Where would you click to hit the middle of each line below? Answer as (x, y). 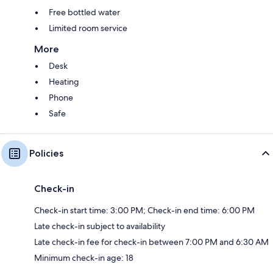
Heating (64, 81)
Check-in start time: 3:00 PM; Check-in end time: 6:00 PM (144, 210)
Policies (46, 153)
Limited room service (88, 28)
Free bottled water (84, 12)
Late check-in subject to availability (100, 226)
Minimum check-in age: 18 (84, 257)
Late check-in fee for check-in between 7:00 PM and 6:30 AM (151, 242)
